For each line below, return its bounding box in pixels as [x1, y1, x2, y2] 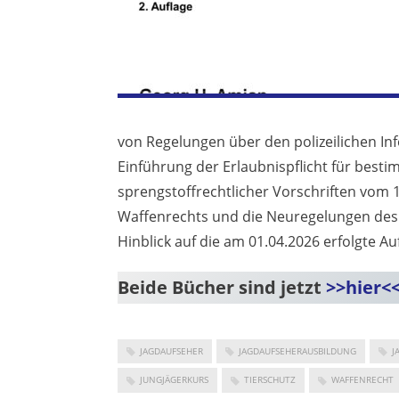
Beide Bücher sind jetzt [118, 275, 326, 299]
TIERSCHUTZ [244, 373, 296, 387]
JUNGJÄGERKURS [140, 373, 208, 387]
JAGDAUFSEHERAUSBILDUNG [239, 345, 356, 357]
